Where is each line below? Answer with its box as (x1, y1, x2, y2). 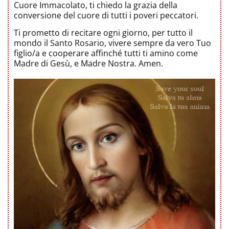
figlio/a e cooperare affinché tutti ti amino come (14, 48, 198, 59)
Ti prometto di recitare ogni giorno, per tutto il (14, 27, 193, 39)
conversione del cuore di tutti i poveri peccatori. (14, 10, 198, 21)
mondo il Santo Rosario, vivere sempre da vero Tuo (14, 37, 211, 49)
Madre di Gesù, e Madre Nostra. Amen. (14, 58, 163, 70)
